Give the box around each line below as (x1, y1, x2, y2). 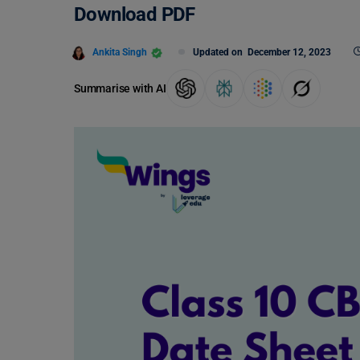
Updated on (193, 47, 247, 58)
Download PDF (74, 3, 195, 26)
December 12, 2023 (247, 47, 331, 58)
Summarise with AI (74, 81, 166, 95)
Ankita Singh (92, 46, 147, 58)
